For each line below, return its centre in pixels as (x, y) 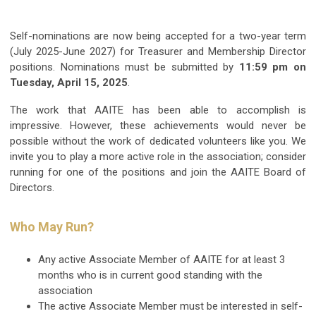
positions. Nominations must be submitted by (124, 67)
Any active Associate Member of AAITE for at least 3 (162, 259)
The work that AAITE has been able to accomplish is (158, 110)
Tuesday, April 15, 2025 (69, 82)
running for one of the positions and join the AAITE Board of (158, 172)
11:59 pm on (272, 67)
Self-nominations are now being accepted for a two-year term (158, 36)
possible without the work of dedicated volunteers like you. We (158, 141)
